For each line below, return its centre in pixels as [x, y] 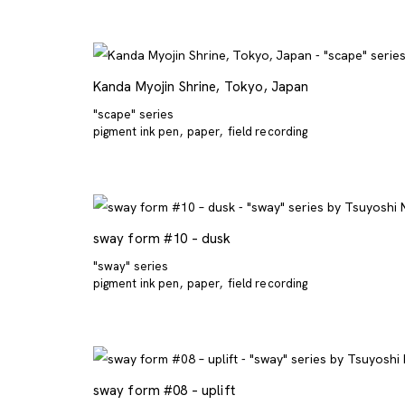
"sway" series [131, 266]
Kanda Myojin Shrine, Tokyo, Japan [201, 86]
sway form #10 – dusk [162, 238]
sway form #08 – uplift [164, 390]
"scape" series [133, 114]
